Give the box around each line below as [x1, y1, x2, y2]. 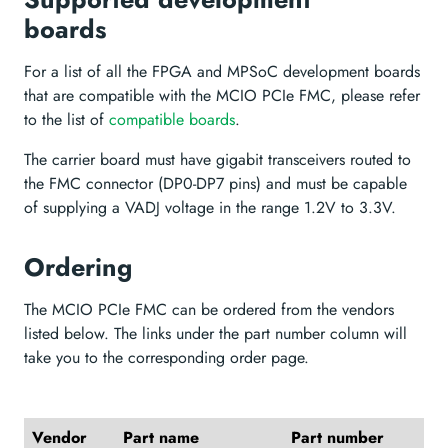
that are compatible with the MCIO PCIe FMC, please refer [24, 84, 420, 108]
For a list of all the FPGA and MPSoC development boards [24, 60, 420, 84]
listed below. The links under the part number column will [24, 322, 407, 346]
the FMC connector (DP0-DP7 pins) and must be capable [24, 172, 407, 196]
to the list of [24, 108, 109, 132]
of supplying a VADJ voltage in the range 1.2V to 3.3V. [24, 196, 396, 220]
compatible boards [109, 108, 235, 132]
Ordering [24, 249, 132, 286]
